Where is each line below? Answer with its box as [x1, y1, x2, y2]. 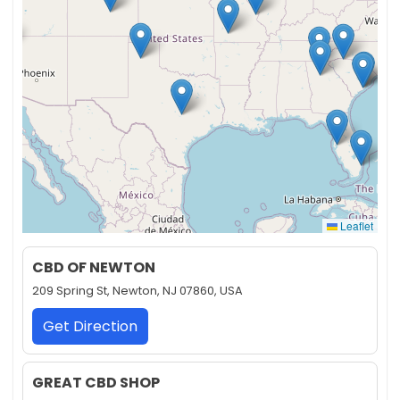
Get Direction [43, 316, 137, 337]
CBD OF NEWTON [32, 257, 155, 279]
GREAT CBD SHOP [32, 372, 160, 394]
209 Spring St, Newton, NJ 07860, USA [32, 283, 243, 299]
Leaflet [337, 218, 373, 234]
